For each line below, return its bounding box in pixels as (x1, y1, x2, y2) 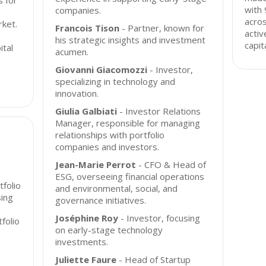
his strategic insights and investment (55, 34, 206, 46)
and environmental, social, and (55, 182, 178, 194)
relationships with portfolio (55, 129, 165, 141)
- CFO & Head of (136, 159, 207, 170)
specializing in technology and (55, 75, 176, 87)
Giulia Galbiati (55, 105, 118, 117)
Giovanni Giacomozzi (55, 64, 148, 75)
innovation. (55, 87, 99, 99)
